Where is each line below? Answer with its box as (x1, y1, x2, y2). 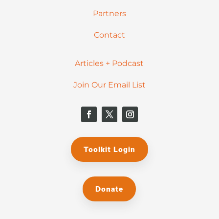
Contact (93, 30, 125, 40)
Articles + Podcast (75, 59, 144, 68)
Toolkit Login (83, 145, 135, 154)
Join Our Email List (73, 80, 146, 90)
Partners (92, 9, 126, 19)
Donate (95, 185, 124, 194)
